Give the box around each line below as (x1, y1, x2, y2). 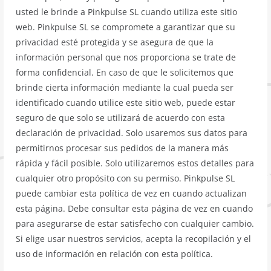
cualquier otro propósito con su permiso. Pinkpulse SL (16, 172, 235, 184)
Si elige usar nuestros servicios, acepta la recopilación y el (16, 232, 252, 244)
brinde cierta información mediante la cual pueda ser (16, 81, 234, 93)
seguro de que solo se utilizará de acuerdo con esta (16, 111, 226, 123)
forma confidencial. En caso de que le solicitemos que (16, 66, 234, 78)
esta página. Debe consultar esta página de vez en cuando (16, 202, 253, 214)
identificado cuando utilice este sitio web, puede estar (16, 96, 236, 108)
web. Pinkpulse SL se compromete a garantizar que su (16, 21, 236, 33)
